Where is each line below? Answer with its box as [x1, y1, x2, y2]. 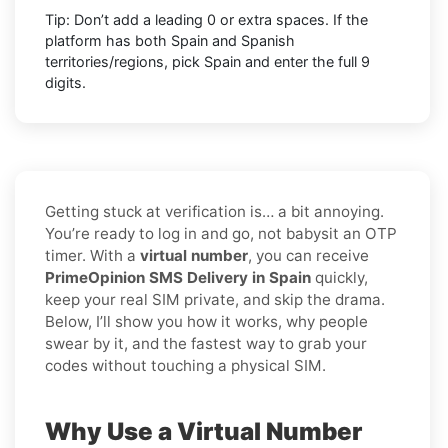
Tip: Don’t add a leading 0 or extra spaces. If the [45, 10, 368, 28]
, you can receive [248, 245, 369, 265]
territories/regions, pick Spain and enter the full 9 [45, 52, 370, 70]
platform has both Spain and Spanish [45, 31, 295, 49]
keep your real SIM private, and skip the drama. [45, 289, 385, 309]
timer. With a [45, 245, 140, 265]
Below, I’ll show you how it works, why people [45, 311, 368, 331]
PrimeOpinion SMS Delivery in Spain [45, 267, 315, 287]
